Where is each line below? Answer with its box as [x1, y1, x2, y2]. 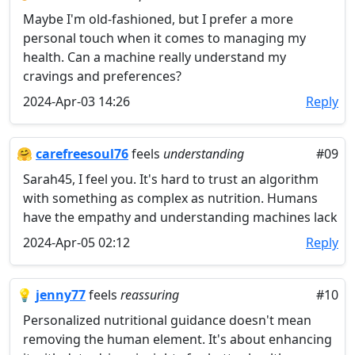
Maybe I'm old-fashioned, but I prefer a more [23, 10, 293, 28]
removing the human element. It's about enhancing [23, 330, 332, 348]
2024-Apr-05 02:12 [23, 234, 130, 251]
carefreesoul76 [36, 145, 128, 162]
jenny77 [36, 286, 86, 303]
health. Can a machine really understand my [23, 48, 286, 66]
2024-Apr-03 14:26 [23, 93, 130, 110]
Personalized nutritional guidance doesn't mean [23, 311, 311, 329]
